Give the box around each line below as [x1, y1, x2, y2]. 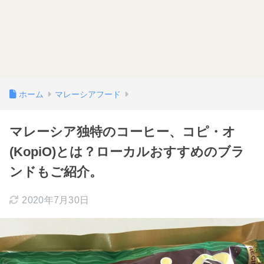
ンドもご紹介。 [9, 164, 103, 179]
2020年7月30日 [22, 195, 90, 205]
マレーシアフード [55, 90, 121, 99]
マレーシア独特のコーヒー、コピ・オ [9, 124, 236, 139]
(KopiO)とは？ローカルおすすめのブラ [9, 144, 245, 159]
